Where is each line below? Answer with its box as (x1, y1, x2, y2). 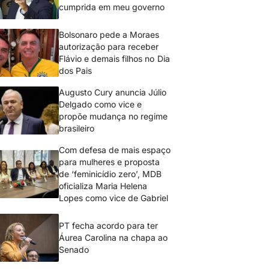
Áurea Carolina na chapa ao (59, 232, 168, 243)
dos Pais (59, 65, 92, 76)
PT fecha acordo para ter (59, 220, 159, 231)
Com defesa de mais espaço (59, 145, 171, 155)
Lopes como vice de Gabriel (59, 193, 169, 203)
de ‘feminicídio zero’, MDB (59, 169, 162, 179)
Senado (59, 244, 89, 255)
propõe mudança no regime (59, 111, 168, 121)
